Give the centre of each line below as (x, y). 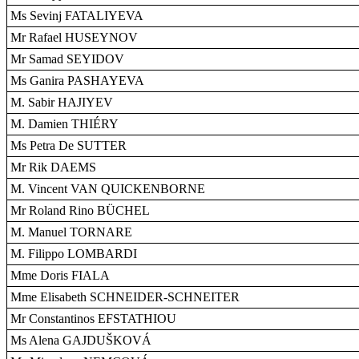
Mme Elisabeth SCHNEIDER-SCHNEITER (125, 297)
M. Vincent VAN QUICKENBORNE (108, 189)
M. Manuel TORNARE (71, 232)
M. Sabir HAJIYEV (62, 102)
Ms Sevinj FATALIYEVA (77, 16)
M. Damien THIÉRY (65, 124)
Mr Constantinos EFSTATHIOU (93, 319)
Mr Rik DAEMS (53, 167)
